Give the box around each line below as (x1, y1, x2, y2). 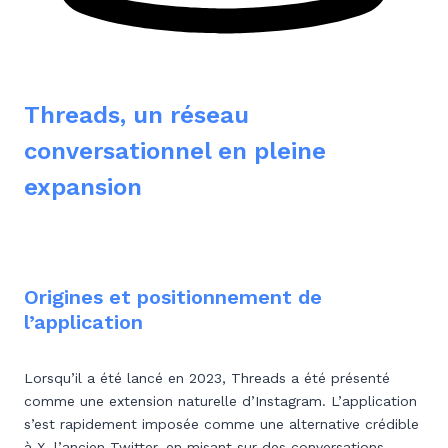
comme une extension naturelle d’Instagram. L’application (24, 393, 417, 409)
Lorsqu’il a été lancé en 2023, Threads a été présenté (24, 370, 390, 386)
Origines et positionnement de (24, 285, 322, 309)
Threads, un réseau (24, 101, 249, 129)
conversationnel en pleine (24, 137, 326, 165)
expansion (24, 173, 142, 201)
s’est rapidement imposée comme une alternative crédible (24, 416, 419, 432)
